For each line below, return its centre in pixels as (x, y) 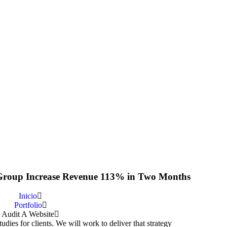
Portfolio (28, 205)
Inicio (28, 196)
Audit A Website (28, 214)
